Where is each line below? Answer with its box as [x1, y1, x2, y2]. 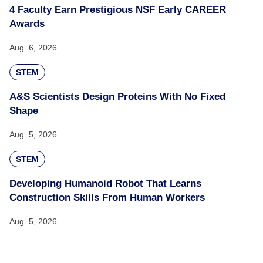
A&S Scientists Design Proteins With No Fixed [9, 91, 225, 102]
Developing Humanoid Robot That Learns [9, 178, 201, 189]
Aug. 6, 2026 [9, 43, 57, 52]
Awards [9, 18, 45, 29]
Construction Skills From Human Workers [9, 192, 205, 203]
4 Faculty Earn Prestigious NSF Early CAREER [9, 4, 226, 15]
